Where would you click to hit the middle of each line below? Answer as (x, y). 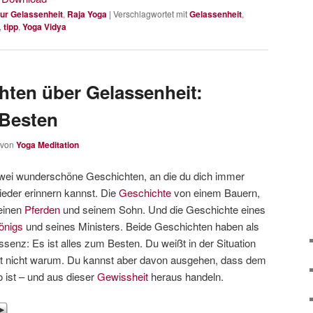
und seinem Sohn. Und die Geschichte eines (163, 209)
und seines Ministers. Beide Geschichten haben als (141, 226)
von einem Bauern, (216, 192)
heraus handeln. (186, 276)
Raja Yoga (87, 14)
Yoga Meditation (48, 144)
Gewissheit (123, 276)
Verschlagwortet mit (150, 14)
